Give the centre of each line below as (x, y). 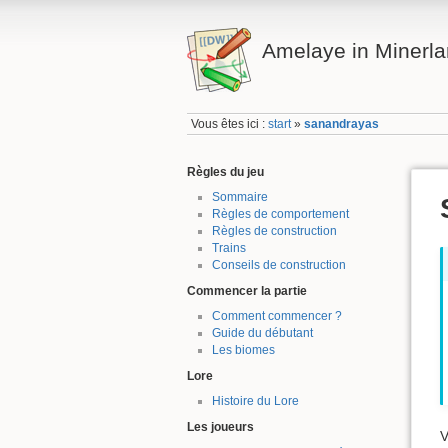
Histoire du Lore (255, 401)
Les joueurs (220, 426)
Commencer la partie (247, 290)
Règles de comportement (280, 214)
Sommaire (239, 197)
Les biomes (243, 350)
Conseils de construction (278, 265)
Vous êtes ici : (230, 124)
